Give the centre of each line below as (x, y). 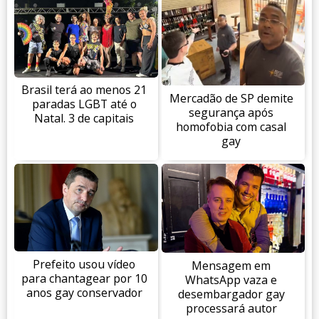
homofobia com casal (231, 126)
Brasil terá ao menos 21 (84, 90)
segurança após (231, 112)
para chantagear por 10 (84, 278)
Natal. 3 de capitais (84, 119)
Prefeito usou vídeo (84, 264)
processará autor (231, 308)
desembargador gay (231, 294)
